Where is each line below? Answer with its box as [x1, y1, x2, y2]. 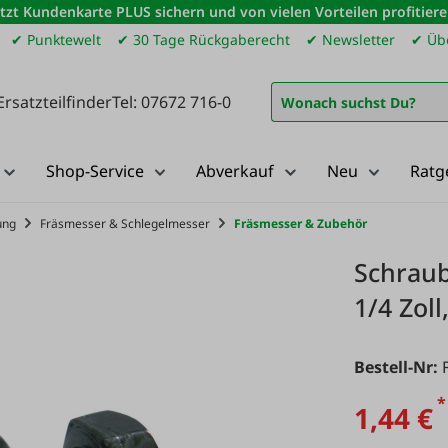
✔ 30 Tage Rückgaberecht [117, 30, 291, 49]
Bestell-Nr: [354, 356, 443, 378]
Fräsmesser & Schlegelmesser [40, 215, 210, 232]
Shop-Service [45, 160, 144, 182]
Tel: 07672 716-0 [112, 90, 231, 113]
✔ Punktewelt [11, 30, 102, 49]
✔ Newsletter [306, 30, 396, 49]
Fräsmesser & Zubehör [234, 215, 367, 232]
